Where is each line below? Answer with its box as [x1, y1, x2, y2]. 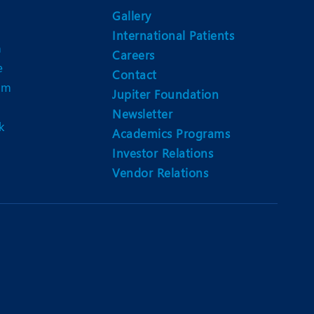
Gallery [112, 8, 151, 24]
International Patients [112, 27, 234, 43]
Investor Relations [112, 145, 213, 161]
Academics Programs [112, 125, 230, 142]
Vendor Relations [112, 165, 208, 181]
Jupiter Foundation [112, 86, 219, 102]
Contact [112, 67, 157, 83]
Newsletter [112, 106, 172, 122]
